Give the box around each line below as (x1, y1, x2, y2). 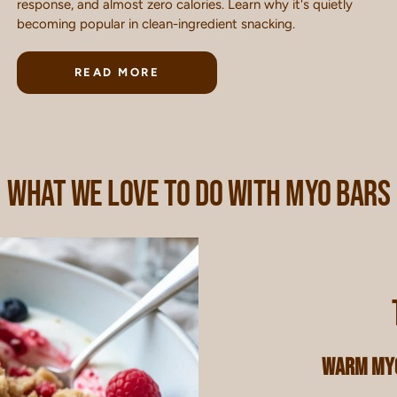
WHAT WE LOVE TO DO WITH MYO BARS (7, 173, 390, 216)
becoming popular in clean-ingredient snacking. (16, 15, 295, 32)
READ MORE (74, 65, 160, 79)
